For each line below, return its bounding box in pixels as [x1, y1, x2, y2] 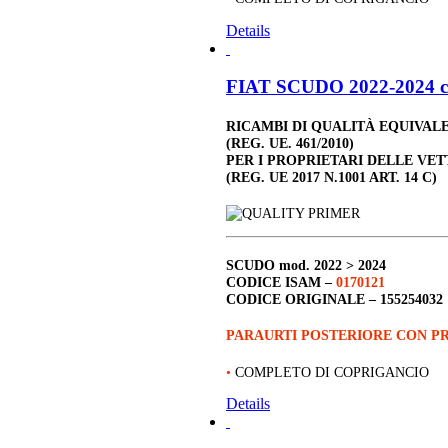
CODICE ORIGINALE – [226, 291, 380, 308]
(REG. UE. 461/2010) [226, 134, 354, 151]
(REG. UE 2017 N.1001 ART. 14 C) [226, 168, 437, 185]
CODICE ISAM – [226, 274, 336, 291]
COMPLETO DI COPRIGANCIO [235, 363, 429, 380]
